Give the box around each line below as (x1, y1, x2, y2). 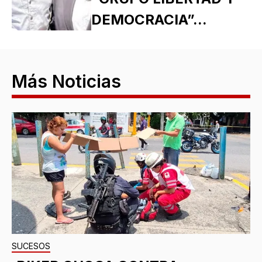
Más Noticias (12, 70, 121, 92)
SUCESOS (12, 240, 50, 251)
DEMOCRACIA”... (91, 11, 207, 28)
